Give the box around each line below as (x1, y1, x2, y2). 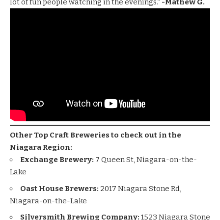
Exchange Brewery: (20, 155, 95, 165)
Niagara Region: (10, 143, 72, 152)
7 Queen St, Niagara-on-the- (95, 155, 197, 165)
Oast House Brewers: (20, 184, 100, 193)
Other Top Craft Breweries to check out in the (10, 131, 181, 140)
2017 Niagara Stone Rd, (100, 184, 181, 193)
